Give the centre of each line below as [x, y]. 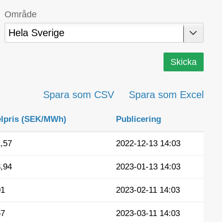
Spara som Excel [166, 95]
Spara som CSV [78, 95]
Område [21, 15]
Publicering [138, 119]
